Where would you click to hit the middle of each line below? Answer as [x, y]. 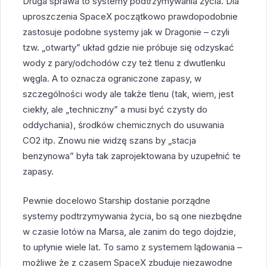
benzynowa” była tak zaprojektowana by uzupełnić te [132, 156]
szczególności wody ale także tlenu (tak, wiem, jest [128, 94]
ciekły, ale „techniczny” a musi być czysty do [115, 110]
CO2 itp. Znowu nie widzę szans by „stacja [110, 141]
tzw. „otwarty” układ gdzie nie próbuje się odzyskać [129, 48]
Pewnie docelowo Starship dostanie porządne [117, 200]
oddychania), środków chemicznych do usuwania [124, 125]
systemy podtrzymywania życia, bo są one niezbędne [133, 216]
